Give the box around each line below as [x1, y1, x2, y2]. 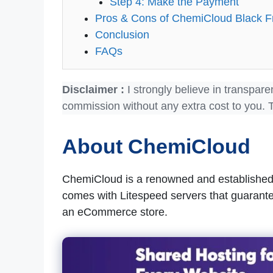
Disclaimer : [62, 83, 124, 96]
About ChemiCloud [62, 135, 250, 158]
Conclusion [95, 29, 150, 41]
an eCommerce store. [62, 206, 171, 219]
